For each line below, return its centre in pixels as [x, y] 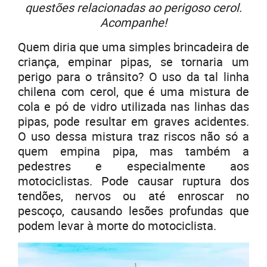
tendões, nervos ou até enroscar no [133, 196]
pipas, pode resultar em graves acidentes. [133, 122]
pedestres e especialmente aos [133, 166]
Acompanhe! [133, 23]
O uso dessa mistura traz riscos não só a [133, 136]
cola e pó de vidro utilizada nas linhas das [133, 107]
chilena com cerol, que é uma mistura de [133, 92]
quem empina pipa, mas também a [133, 151]
